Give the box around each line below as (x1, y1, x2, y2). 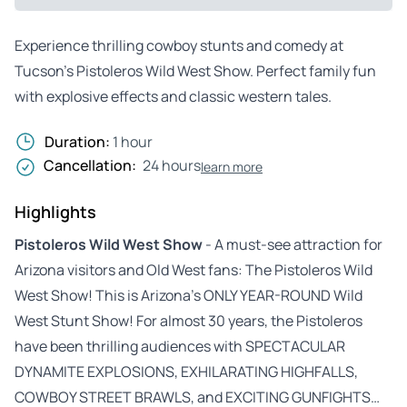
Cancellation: (44, 154, 136, 175)
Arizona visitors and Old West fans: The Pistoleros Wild (15, 259, 372, 280)
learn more (201, 157, 263, 175)
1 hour (113, 131, 153, 152)
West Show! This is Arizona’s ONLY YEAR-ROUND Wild (15, 284, 362, 305)
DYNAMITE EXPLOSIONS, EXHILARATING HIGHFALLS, (15, 361, 358, 382)
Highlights (15, 200, 96, 223)
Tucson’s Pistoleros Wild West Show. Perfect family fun (15, 60, 376, 81)
